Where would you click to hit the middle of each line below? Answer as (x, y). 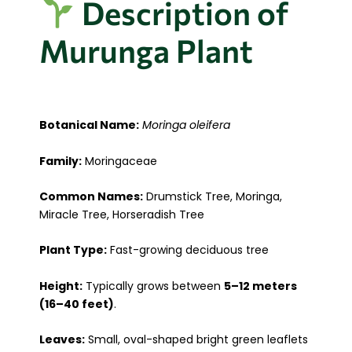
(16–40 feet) (77, 304)
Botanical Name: (89, 125)
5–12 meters (260, 286)
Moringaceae (119, 161)
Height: (61, 286)
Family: (60, 161)
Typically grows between (153, 286)
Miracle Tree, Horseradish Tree (122, 215)
